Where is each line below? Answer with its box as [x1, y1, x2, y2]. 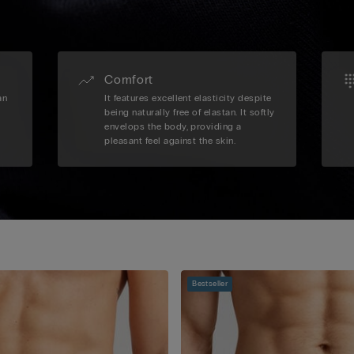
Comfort [104, 72, 153, 88]
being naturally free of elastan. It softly [104, 107, 275, 119]
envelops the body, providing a [104, 121, 242, 133]
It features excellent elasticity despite [104, 92, 272, 104]
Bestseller [192, 279, 228, 289]
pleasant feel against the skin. [104, 135, 236, 147]
